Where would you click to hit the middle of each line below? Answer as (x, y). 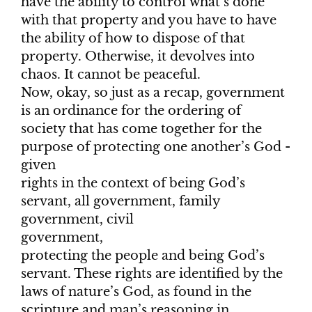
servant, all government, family (120, 202)
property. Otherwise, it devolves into (138, 57)
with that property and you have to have (149, 21)
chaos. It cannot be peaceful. (111, 75)
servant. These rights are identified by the (152, 274)
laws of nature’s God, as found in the (136, 292)
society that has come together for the (141, 129)
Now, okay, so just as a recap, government (153, 93)
